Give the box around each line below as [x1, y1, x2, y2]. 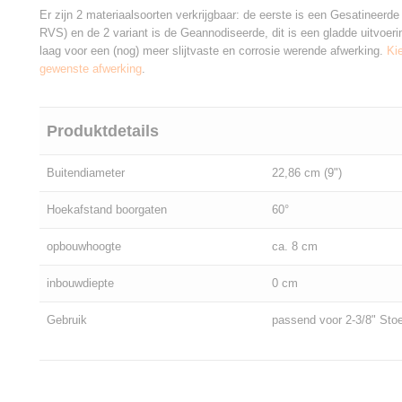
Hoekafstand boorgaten [47, 203, 167, 216]
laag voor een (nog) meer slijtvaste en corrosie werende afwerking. [39, 44, 383, 57]
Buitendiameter [47, 166, 125, 179]
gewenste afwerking [39, 62, 142, 75]
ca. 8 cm [272, 240, 318, 253]
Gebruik [47, 313, 87, 327]
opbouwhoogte [47, 240, 121, 253]
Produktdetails [47, 122, 159, 140]
